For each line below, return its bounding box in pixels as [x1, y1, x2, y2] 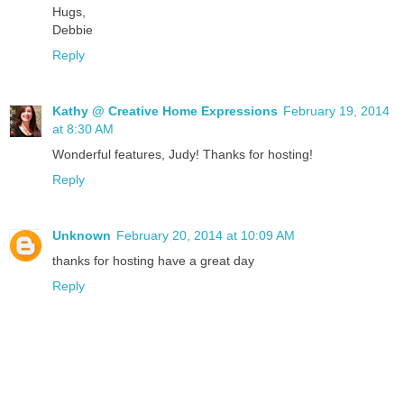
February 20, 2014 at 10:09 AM [116, 228, 295, 243]
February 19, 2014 [283, 104, 390, 119]
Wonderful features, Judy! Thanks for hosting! [52, 147, 313, 162]
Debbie [52, 23, 93, 38]
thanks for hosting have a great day [52, 253, 254, 269]
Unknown [52, 228, 111, 243]
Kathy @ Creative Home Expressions [52, 104, 278, 119]
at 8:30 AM [52, 122, 114, 137]
